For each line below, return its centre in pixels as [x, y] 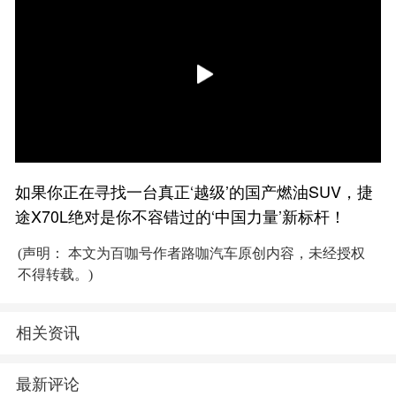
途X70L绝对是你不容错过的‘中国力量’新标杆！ [181, 216]
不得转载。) [55, 275]
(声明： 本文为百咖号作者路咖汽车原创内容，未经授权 [191, 254]
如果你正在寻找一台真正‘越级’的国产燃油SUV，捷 [194, 191]
